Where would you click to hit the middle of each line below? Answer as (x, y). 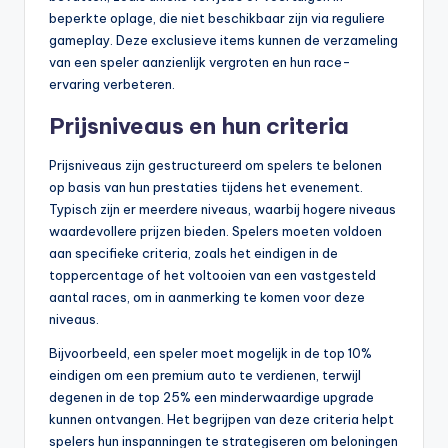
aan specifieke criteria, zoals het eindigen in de (193, 253)
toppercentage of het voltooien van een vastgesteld (212, 275)
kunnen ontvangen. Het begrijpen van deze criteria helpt (221, 419)
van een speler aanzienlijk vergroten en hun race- (200, 62)
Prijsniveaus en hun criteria (199, 126)
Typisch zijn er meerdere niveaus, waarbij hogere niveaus (222, 209)
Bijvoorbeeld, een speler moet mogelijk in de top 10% (210, 353)
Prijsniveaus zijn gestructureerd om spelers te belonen (215, 165)
